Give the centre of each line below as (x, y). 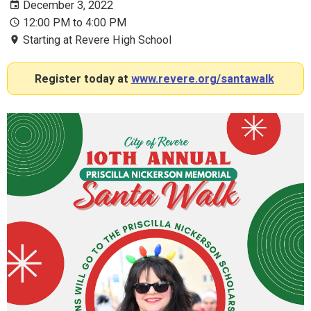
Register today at (83, 79)
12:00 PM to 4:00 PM (75, 23)
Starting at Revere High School (97, 40)
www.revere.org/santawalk (202, 79)
